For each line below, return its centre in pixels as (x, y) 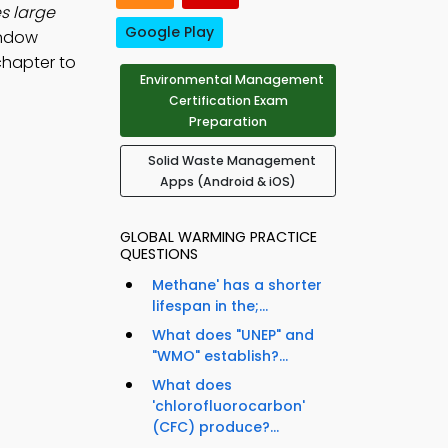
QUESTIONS (159, 254)
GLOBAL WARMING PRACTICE (218, 237)
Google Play (169, 32)
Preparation (228, 122)
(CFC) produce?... (215, 427)
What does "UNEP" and (233, 335)
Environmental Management (232, 80)
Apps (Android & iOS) (228, 182)
